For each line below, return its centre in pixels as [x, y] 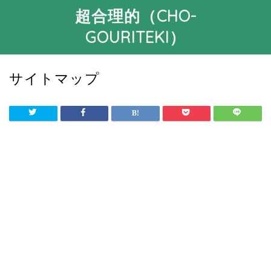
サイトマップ [54, 79]
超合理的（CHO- [135, 16]
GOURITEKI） [135, 37]
